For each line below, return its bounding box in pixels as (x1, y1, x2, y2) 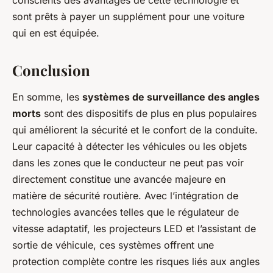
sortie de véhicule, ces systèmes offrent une (12, 239, 214, 252)
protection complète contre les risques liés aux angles (12, 255, 260, 268)
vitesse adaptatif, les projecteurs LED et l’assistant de (12, 222, 256, 235)
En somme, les (12, 91, 82, 104)
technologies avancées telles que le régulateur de (12, 206, 239, 219)
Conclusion (12, 60, 90, 80)
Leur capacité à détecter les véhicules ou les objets (12, 140, 247, 153)
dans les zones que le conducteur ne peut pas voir (12, 157, 244, 169)
